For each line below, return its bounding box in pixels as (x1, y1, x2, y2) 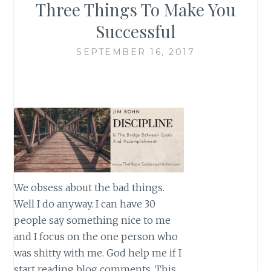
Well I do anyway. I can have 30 (14, 198, 156, 211)
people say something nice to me (14, 214, 171, 227)
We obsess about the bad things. (14, 181, 165, 194)
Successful (96, 19, 175, 42)
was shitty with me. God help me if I (14, 247, 182, 260)
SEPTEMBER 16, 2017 (76, 46, 195, 57)
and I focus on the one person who (14, 230, 178, 243)
